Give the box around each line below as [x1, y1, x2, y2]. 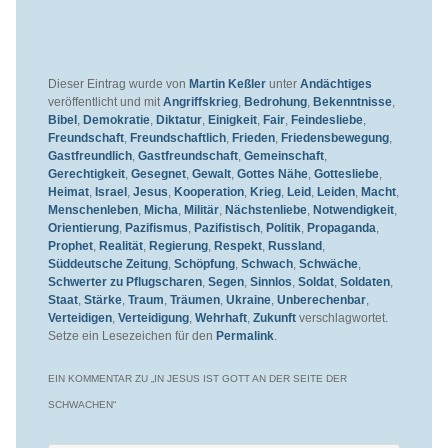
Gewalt [191, 166, 231, 181]
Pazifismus [124, 220, 188, 235]
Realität [98, 238, 143, 253]
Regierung [148, 238, 208, 253]
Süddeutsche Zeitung [47, 256, 168, 271]
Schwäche [298, 256, 358, 271]
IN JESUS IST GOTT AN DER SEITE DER [153, 372, 347, 384]
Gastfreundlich [47, 148, 132, 163]
